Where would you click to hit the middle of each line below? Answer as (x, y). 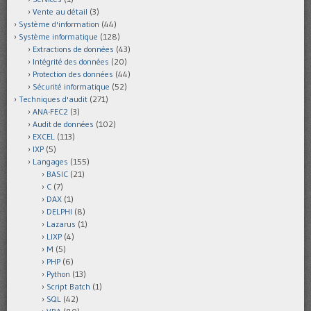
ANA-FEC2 (50, 111)
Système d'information (59, 24)
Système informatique (58, 36)
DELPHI (59, 211)
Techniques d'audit (53, 99)
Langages (50, 161)
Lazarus (61, 224)
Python (58, 274)
